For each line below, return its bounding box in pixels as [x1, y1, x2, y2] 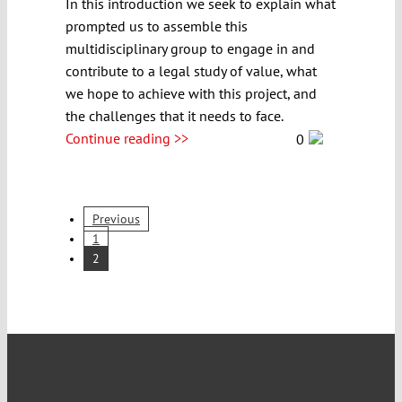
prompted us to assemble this [66, 16, 248, 35]
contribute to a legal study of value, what [66, 61, 317, 80]
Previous [92, 210, 140, 227]
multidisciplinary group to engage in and [66, 39, 315, 57]
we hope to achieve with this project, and [66, 83, 317, 102]
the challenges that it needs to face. [66, 106, 284, 125]
